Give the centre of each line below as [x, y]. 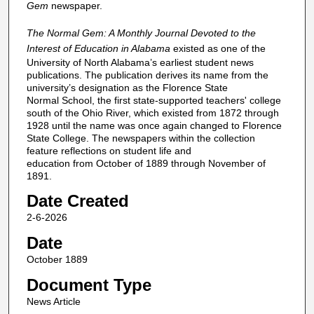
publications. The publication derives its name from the [147, 75]
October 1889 [57, 260]
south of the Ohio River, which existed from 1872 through [152, 112]
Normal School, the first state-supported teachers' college [153, 100]
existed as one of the [219, 48]
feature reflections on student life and [109, 150]
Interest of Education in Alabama [100, 48]
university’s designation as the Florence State [127, 87]
